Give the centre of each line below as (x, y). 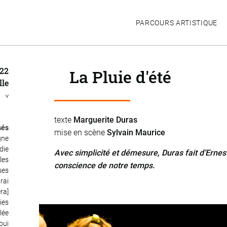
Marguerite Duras (106, 120)
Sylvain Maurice (136, 133)
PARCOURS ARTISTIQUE (176, 23)
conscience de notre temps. (105, 165)
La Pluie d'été (121, 77)
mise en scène (81, 133)
